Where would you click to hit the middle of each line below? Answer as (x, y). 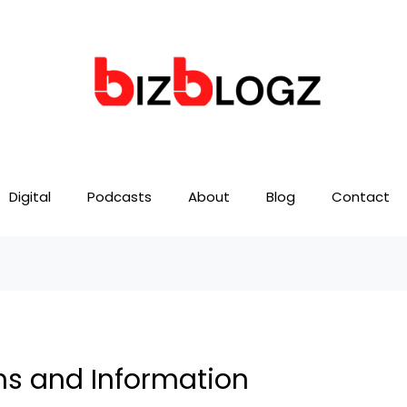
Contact (361, 197)
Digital (30, 197)
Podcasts (119, 197)
